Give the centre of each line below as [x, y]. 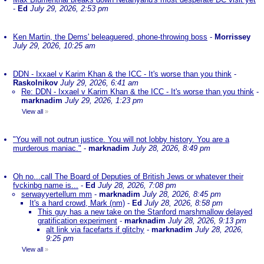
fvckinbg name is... [46, 185]
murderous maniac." [47, 148]
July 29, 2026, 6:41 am [99, 83]
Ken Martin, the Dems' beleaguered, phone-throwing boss [110, 37]
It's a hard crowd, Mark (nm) [77, 203]
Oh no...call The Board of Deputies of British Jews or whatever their [128, 176]
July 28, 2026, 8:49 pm [171, 148]
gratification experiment [77, 221]
